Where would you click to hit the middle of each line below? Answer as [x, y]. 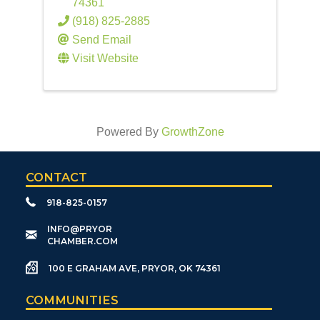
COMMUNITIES [72, 300]
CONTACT [56, 177]
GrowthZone [192, 131]
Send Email [101, 39]
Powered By [129, 131]
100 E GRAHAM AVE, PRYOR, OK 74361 [134, 269]
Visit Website [105, 58]
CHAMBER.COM [82, 241]
